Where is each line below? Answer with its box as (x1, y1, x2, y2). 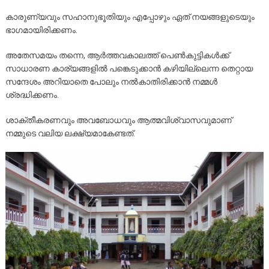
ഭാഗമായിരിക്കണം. (5, 25, 77, 35)
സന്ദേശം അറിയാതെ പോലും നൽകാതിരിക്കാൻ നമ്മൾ (5, 77, 217, 87)
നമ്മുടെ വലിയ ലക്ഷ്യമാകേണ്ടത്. (5, 128, 135, 139)
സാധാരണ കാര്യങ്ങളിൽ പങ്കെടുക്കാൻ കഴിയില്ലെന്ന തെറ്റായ (5, 64, 253, 74)
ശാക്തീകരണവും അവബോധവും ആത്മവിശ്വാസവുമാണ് (5, 115, 232, 125)
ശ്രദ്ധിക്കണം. (5, 90, 59, 100)
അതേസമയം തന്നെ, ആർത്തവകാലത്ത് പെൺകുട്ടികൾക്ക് (5, 50, 229, 61)
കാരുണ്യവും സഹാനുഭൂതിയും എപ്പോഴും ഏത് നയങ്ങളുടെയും (5, 12, 255, 22)
